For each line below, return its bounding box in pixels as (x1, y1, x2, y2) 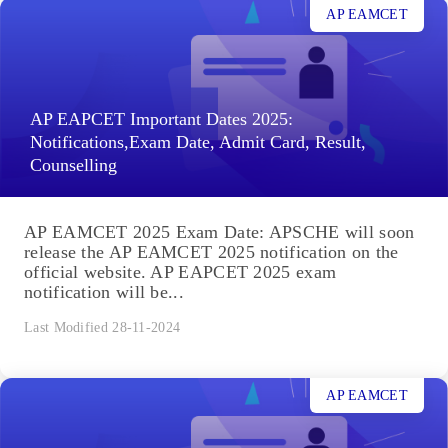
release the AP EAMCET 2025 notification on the (24, 242, 399, 263)
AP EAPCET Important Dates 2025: (30, 109, 293, 130)
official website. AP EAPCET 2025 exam (24, 262, 337, 283)
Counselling (30, 155, 117, 176)
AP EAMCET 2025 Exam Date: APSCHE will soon (24, 222, 415, 243)
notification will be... (24, 282, 184, 303)
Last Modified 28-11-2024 (24, 320, 181, 336)
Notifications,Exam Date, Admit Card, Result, (30, 132, 366, 153)
